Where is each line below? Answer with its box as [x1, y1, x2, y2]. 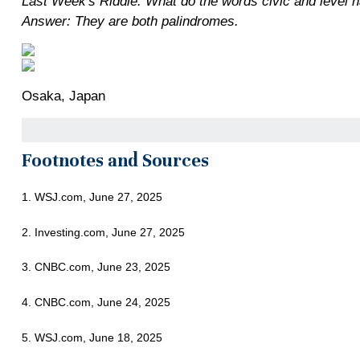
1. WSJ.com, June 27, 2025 [21, 190, 162, 204]
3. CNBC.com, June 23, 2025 [21, 260, 170, 274]
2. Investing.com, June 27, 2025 [21, 225, 185, 239]
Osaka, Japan [21, 88, 105, 104]
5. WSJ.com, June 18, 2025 [21, 330, 162, 344]
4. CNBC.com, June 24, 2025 [21, 296, 170, 309]
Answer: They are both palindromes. [21, 14, 239, 30]
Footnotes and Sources [21, 149, 209, 172]
